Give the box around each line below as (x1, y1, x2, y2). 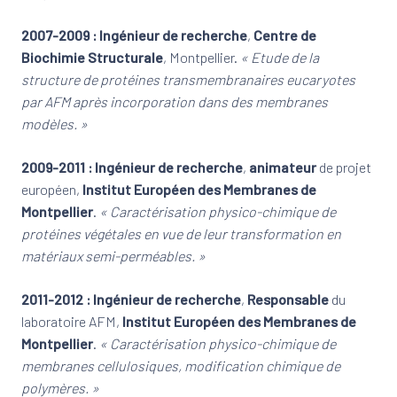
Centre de (253, 27, 316, 43)
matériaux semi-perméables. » (21, 247, 206, 264)
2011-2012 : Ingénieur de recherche (21, 291, 241, 307)
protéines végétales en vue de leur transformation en (21, 225, 341, 242)
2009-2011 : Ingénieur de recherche (21, 159, 243, 175)
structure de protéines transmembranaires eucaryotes (21, 71, 355, 88)
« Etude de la (240, 49, 319, 66)
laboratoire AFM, (21, 313, 122, 330)
